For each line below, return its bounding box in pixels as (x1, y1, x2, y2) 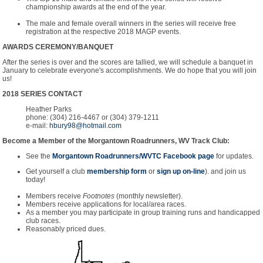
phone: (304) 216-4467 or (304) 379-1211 (26, 113, 159, 122)
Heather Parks (26, 105, 72, 113)
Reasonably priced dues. (26, 225, 106, 233)
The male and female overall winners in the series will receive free (26, 19, 236, 28)
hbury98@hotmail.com (49, 122, 122, 130)
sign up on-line (157, 167, 205, 176)
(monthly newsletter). (114, 192, 183, 200)
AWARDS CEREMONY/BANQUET (2, 43, 113, 51)
